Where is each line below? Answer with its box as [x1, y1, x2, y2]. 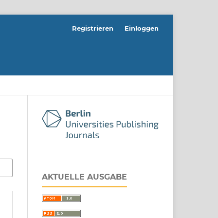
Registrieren [72, 24, 114, 32]
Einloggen [125, 24, 159, 32]
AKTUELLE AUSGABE [42, 172, 127, 182]
